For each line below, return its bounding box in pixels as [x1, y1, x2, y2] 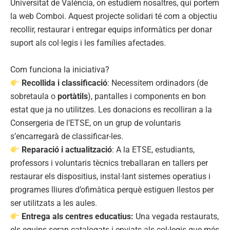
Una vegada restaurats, [133, 212, 219, 222]
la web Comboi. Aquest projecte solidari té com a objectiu [10, 11, 217, 22]
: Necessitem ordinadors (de [107, 78, 208, 88]
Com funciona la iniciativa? [10, 65, 109, 75]
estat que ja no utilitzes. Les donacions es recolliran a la [10, 105, 212, 115]
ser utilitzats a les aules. [10, 198, 97, 208]
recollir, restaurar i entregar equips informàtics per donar [10, 25, 212, 35]
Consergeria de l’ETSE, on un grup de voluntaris [10, 118, 181, 128]
